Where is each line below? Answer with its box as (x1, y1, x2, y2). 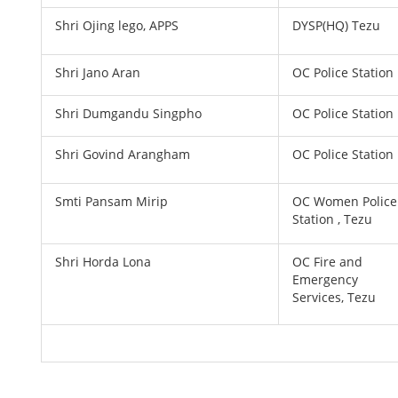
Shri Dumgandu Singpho (55, 105, 203, 122)
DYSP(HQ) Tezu (292, 17, 381, 34)
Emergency (292, 271, 359, 288)
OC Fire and (292, 253, 363, 270)
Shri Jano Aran (55, 64, 141, 81)
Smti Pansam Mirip (55, 193, 169, 210)
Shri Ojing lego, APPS (55, 17, 179, 34)
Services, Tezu (292, 289, 377, 306)
